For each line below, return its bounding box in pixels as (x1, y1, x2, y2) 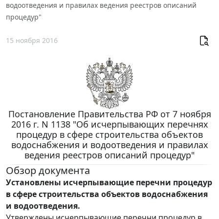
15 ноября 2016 (6, 35, 58, 45)
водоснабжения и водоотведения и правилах (11, 139, 208, 151)
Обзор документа (6, 164, 90, 177)
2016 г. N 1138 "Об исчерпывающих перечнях (11, 118, 208, 131)
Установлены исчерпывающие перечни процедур (6, 177, 212, 188)
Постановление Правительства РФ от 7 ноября (8, 108, 211, 120)
